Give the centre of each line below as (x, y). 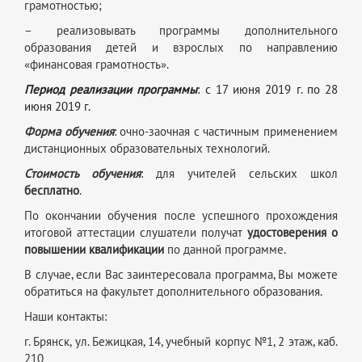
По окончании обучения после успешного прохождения (181, 215)
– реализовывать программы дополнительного (181, 30)
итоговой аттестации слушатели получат (136, 232)
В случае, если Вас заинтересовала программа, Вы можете (181, 274)
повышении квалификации (94, 249)
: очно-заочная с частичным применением (226, 131)
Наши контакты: (65, 316)
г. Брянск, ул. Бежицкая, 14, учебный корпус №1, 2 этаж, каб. (181, 341)
